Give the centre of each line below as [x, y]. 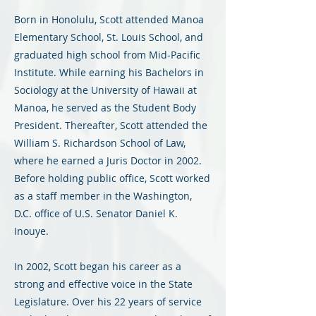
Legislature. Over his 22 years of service [108, 302]
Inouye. [31, 231]
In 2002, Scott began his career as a [98, 266]
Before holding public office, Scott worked [112, 178]
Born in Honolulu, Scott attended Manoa [109, 19]
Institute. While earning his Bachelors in [109, 72]
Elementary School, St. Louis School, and [109, 37]
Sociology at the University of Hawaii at [105, 90]
